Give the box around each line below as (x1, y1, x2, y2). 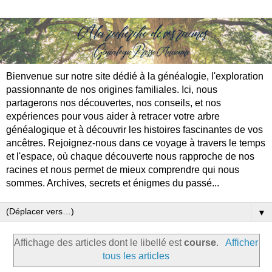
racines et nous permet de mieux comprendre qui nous (6, 164, 239, 175)
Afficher (225, 237, 258, 248)
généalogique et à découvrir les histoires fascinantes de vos (6, 124, 263, 135)
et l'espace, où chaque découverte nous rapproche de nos (6, 151, 254, 161)
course (184, 237, 217, 248)
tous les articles (103, 251, 169, 262)
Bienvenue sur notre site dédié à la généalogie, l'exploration (6, 70, 263, 81)
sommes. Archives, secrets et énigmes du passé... (6, 177, 219, 188)
